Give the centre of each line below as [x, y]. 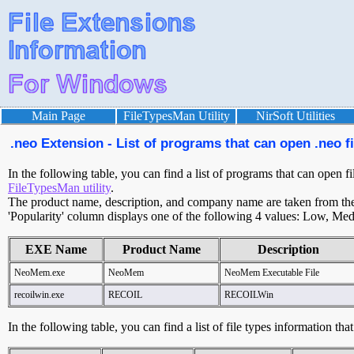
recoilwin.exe [39, 295]
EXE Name [56, 249]
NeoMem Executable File [272, 273]
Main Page [58, 116]
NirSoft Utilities [296, 116]
